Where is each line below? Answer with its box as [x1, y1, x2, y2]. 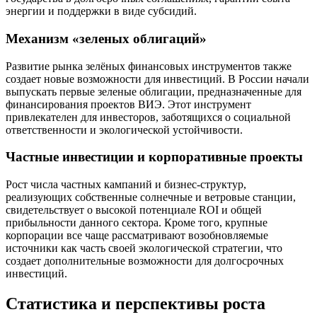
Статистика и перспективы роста [6, 294, 265, 313]
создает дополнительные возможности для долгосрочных [6, 255, 284, 267]
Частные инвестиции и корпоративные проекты [6, 149, 303, 165]
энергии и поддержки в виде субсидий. [6, 5, 197, 18]
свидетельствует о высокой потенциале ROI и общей [6, 204, 262, 217]
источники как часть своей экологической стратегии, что [6, 242, 282, 255]
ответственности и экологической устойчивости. [6, 123, 243, 136]
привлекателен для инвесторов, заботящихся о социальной [6, 110, 291, 123]
